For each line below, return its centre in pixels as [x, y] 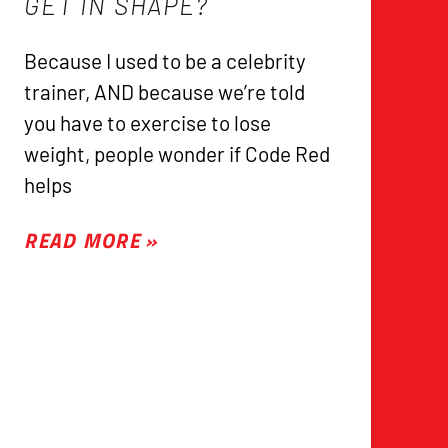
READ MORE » [91, 240]
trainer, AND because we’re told [165, 92]
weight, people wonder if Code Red [177, 154]
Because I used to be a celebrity [165, 61]
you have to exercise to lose [148, 123]
